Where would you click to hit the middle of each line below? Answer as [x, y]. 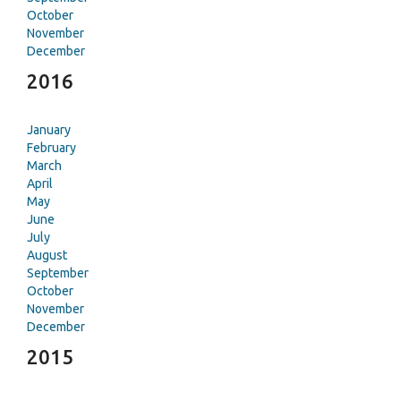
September [58, 273]
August [47, 255]
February [51, 148]
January [49, 130]
